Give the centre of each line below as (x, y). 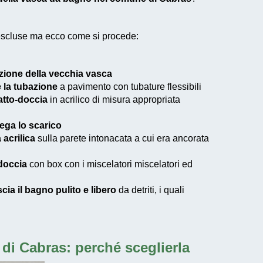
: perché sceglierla (128, 248)
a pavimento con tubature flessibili (129, 87)
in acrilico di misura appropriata (114, 100)
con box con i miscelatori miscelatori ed (110, 164)
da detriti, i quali (150, 190)
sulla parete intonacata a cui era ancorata (122, 139)
